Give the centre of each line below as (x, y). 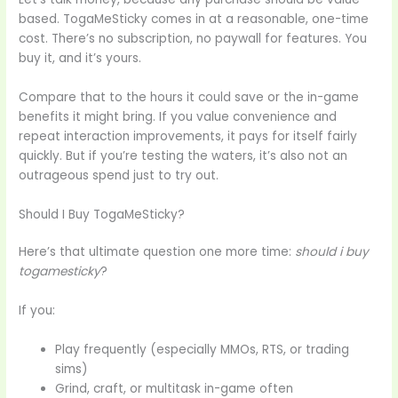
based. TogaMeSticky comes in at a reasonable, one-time (194, 20)
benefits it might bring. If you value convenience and (178, 117)
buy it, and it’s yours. (80, 59)
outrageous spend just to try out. (119, 176)
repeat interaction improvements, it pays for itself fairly (188, 137)
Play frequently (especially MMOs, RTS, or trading (203, 349)
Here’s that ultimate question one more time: (157, 252)
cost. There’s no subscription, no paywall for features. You (193, 39)
